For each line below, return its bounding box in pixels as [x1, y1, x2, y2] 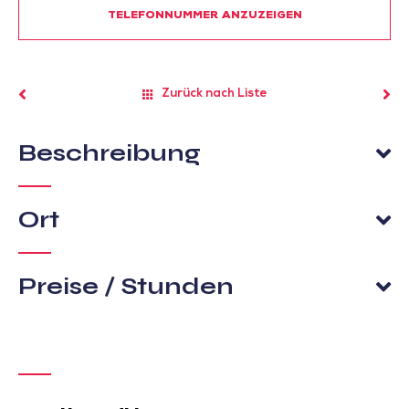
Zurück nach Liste [162, 88, 267, 100]
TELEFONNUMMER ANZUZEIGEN [107, 11, 302, 22]
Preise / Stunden [18, 272, 234, 300]
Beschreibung [18, 139, 201, 167]
